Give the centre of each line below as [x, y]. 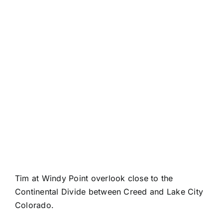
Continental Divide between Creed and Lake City [109, 191]
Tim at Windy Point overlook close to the [94, 178]
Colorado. [34, 205]
